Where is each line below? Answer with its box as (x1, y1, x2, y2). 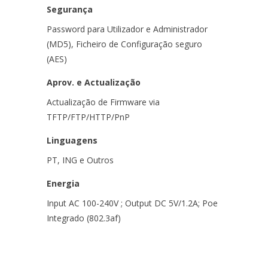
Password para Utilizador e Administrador (47, 23, 208, 35)
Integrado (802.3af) (47, 212, 121, 224)
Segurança (47, 3, 93, 15)
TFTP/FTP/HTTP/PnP (47, 111, 130, 123)
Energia (47, 177, 80, 189)
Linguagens (47, 134, 98, 146)
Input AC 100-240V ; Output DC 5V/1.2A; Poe (47, 197, 218, 209)
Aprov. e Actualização (47, 76, 141, 88)
